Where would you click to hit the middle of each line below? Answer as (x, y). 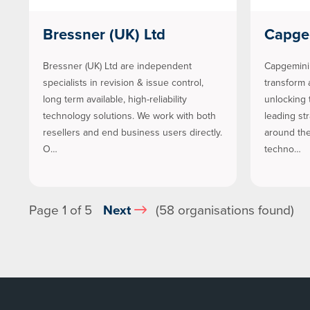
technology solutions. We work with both (129, 116)
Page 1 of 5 (61, 210)
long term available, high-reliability (115, 99)
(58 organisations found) (223, 210)
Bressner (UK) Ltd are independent (117, 66)
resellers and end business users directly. (133, 132)
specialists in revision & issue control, (123, 82)
